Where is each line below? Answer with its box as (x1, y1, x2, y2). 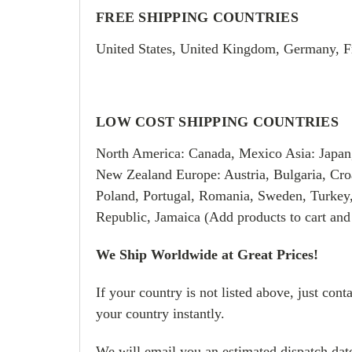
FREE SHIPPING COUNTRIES (96, 9, 299, 25)
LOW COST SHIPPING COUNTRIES (96, 113, 339, 130)
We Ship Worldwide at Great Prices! (96, 246, 318, 262)
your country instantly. (96, 305, 225, 321)
